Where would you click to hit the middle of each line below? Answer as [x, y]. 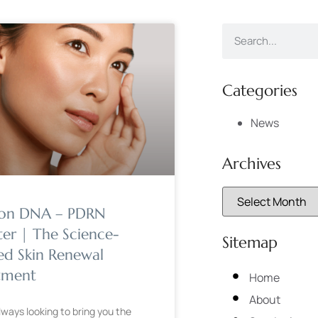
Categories [260, 90]
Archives [252, 163]
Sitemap [250, 242]
